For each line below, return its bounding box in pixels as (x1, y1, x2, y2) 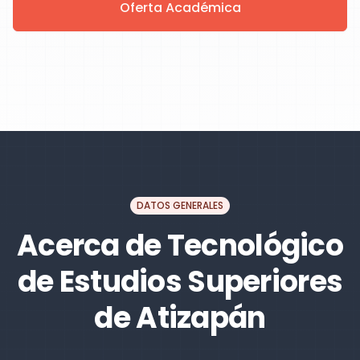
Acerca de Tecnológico (17, 225, 343, 266)
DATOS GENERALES (137, 198, 223, 212)
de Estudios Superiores (17, 261, 343, 302)
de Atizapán (94, 297, 266, 338)
